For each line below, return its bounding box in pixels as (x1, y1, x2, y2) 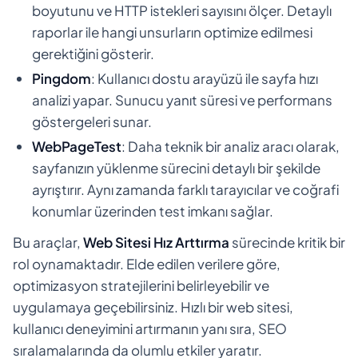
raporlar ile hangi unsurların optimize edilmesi (32, 22, 312, 41)
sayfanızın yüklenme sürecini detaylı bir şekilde (32, 158, 320, 177)
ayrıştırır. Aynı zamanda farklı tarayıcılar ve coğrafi (32, 180, 339, 198)
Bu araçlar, (13, 233, 83, 251)
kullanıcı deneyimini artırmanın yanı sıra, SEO (13, 319, 287, 337)
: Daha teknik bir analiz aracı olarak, (121, 137, 340, 155)
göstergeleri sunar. (32, 112, 152, 130)
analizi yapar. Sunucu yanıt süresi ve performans (32, 90, 332, 109)
